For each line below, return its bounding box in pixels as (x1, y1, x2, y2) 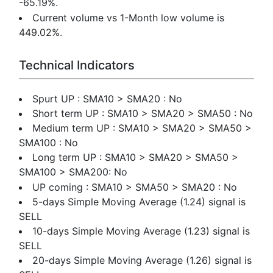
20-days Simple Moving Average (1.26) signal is (32, 254, 252, 267)
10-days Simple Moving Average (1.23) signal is (32, 224, 250, 237)
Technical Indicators (19, 57, 135, 73)
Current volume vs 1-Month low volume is (32, 11, 225, 24)
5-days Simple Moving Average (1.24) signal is (32, 195, 246, 208)
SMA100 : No (19, 136, 79, 149)
